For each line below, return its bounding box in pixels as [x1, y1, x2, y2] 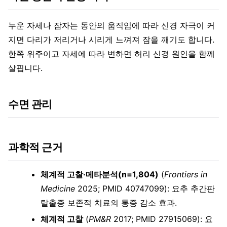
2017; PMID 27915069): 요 [111, 214, 213, 224]
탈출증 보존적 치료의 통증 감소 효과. [41, 198, 177, 208]
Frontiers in [164, 169, 207, 180]
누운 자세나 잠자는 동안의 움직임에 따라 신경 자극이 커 [8, 20, 215, 31]
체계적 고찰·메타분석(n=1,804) [41, 169, 159, 180]
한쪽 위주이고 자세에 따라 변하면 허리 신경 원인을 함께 [8, 49, 215, 59]
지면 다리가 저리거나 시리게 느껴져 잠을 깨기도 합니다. [8, 34, 214, 45]
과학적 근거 [8, 141, 63, 154]
